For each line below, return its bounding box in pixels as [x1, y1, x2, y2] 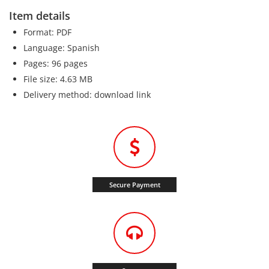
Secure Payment [109, 180, 160, 189]
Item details [9, 8, 70, 23]
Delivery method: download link [23, 88, 151, 100]
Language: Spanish [23, 41, 100, 53]
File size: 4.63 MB [23, 73, 92, 85]
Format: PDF [23, 26, 71, 38]
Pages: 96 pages [23, 57, 88, 69]
